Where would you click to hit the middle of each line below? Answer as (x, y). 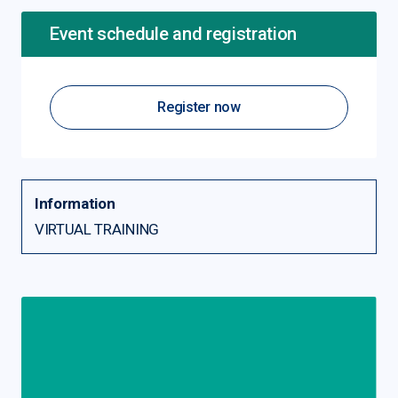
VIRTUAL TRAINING (97, 229)
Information (75, 203)
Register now (199, 107)
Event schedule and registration (174, 34)
